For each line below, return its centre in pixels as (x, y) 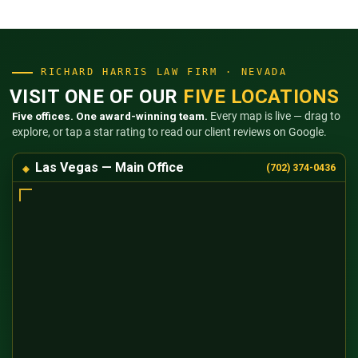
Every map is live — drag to (274, 116)
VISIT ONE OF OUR (97, 97)
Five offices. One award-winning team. (110, 116)
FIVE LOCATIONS (261, 97)
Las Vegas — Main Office (109, 168)
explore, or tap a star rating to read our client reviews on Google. (169, 132)
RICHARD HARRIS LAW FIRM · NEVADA (164, 72)
